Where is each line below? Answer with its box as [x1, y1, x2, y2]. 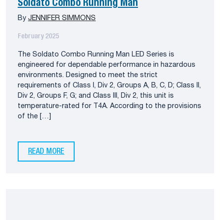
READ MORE [28, 148, 65, 155]
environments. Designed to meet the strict [18, 72, 158, 79]
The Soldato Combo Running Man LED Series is [18, 52, 174, 58]
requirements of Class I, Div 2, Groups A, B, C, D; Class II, [18, 82, 201, 89]
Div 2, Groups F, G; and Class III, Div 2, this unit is [18, 93, 174, 100]
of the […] [18, 113, 51, 120]
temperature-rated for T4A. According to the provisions [18, 103, 201, 110]
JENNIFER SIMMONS [28, 15, 96, 22]
